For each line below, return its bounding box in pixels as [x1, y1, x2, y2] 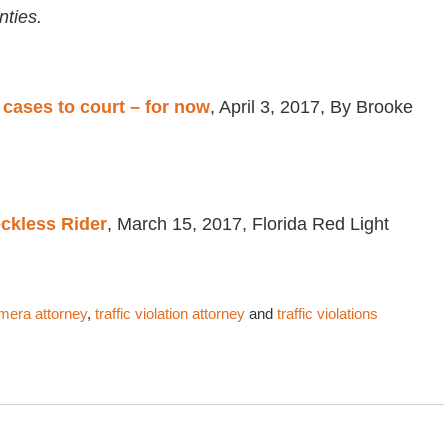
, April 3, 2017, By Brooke [210, 97, 413, 117]
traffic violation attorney [95, 306, 245, 322]
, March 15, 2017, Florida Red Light [107, 214, 389, 234]
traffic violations [277, 306, 378, 322]
